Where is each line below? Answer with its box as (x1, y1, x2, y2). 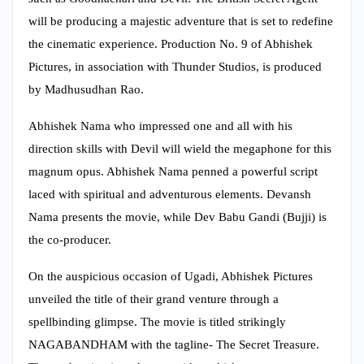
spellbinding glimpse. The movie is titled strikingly (28, 314, 286, 328)
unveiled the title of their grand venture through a (28, 292, 279, 305)
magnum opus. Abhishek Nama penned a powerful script (28, 164, 318, 178)
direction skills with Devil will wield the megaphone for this (28, 141, 331, 155)
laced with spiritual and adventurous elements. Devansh (28, 187, 311, 201)
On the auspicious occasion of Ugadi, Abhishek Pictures (28, 269, 313, 283)
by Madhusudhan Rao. (28, 82, 144, 96)
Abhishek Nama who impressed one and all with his (28, 119, 292, 132)
